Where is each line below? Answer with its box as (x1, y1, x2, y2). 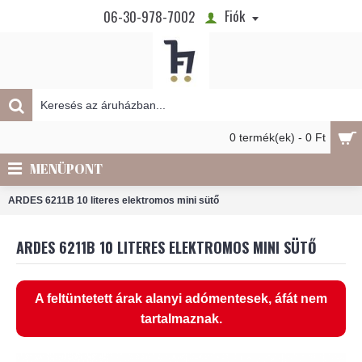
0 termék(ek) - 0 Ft (229, 131, 326, 144)
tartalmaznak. (140, 312, 222, 326)
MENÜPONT (30, 160, 103, 178)
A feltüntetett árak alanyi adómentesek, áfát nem (35, 292, 327, 305)
